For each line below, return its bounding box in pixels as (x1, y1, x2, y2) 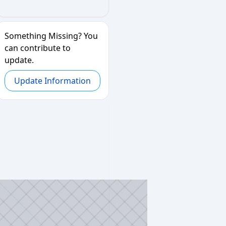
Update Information (14, 75, 91, 86)
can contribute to (5, 42, 71, 53)
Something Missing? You (5, 30, 98, 41)
